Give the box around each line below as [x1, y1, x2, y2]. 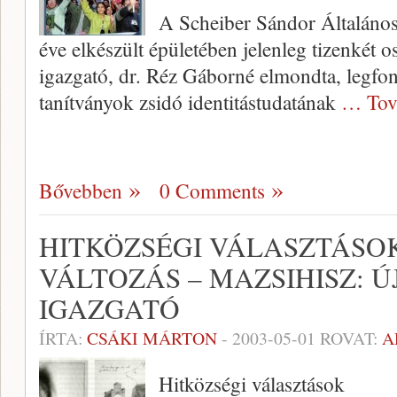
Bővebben [39, 176, 122, 205]
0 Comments [160, 176, 265, 205]
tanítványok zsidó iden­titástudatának [39, 88, 341, 116]
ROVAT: [315, 326, 382, 350]
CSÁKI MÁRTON [87, 326, 217, 350]
